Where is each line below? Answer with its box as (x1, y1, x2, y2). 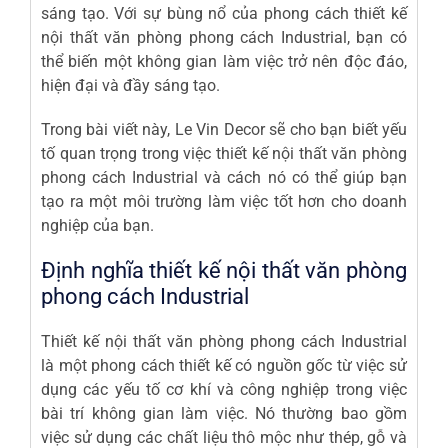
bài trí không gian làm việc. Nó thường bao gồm (41, 403, 407, 423)
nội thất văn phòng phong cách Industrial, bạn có (41, 27, 407, 47)
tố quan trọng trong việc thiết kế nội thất (41, 143, 332, 163)
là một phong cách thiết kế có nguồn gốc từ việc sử (41, 355, 407, 375)
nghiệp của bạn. (41, 215, 154, 235)
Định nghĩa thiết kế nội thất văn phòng (41, 257, 407, 283)
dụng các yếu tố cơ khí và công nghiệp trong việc (41, 379, 407, 399)
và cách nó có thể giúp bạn (198, 167, 408, 187)
